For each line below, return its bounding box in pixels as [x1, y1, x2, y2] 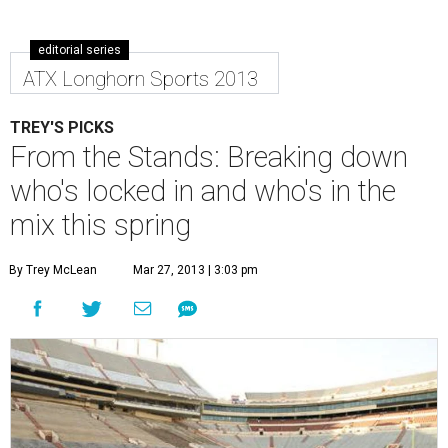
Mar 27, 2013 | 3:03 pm [133, 263, 258, 277]
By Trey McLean [9, 263, 97, 277]
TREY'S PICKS [10, 118, 114, 137]
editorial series [38, 43, 121, 57]
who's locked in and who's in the [10, 174, 396, 208]
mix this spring [10, 208, 191, 242]
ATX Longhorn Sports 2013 [23, 67, 258, 91]
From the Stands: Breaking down [10, 140, 408, 174]
